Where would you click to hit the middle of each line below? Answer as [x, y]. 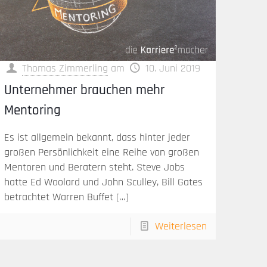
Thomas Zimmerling [65, 69]
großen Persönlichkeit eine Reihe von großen [102, 153]
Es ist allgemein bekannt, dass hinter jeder [97, 138]
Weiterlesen [181, 226]
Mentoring [33, 111]
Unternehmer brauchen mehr [85, 91]
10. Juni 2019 [173, 69]
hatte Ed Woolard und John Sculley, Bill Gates [104, 182]
